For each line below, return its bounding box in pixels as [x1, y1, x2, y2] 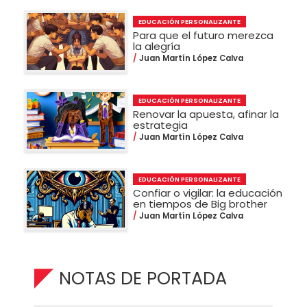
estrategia [133, 117, 188, 132]
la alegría [133, 38, 181, 53]
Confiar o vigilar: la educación [133, 185, 283, 200]
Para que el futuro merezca [133, 27, 274, 42]
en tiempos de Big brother [133, 196, 268, 211]
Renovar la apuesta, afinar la [133, 106, 280, 121]
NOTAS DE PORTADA [59, 265, 228, 291]
